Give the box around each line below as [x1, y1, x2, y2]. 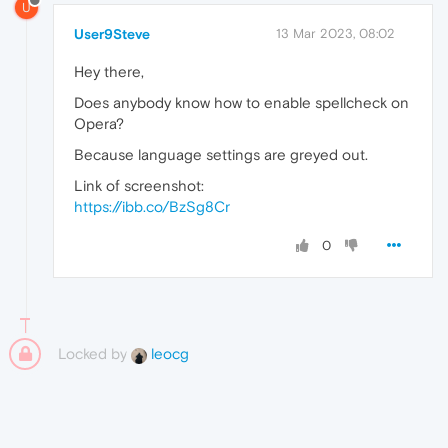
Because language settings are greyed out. [74, 145, 368, 163]
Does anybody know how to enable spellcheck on [74, 93, 409, 111]
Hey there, [74, 62, 144, 80]
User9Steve [74, 25, 150, 42]
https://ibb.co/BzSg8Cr [74, 197, 230, 215]
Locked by [58, 344, 131, 362]
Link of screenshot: [74, 176, 204, 194]
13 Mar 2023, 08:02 [276, 25, 395, 41]
